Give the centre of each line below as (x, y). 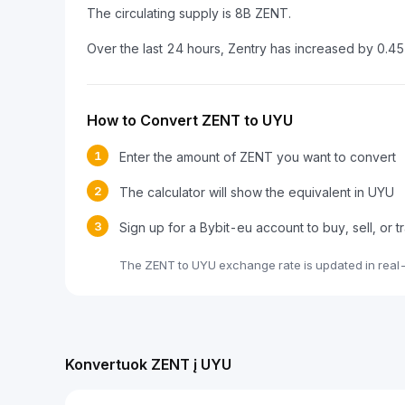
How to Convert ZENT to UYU (190, 120)
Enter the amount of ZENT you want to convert (258, 157)
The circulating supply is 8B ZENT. (189, 13)
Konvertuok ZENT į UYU (148, 364)
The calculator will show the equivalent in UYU (257, 192)
